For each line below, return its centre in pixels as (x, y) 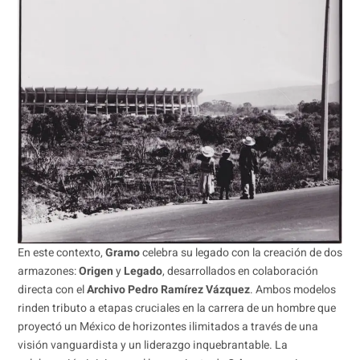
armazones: (48, 271)
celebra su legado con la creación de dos (241, 252)
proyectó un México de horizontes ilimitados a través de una (168, 326)
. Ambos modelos (292, 289)
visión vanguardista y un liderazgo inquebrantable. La (152, 345)
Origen (96, 271)
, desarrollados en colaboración (240, 271)
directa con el (52, 289)
